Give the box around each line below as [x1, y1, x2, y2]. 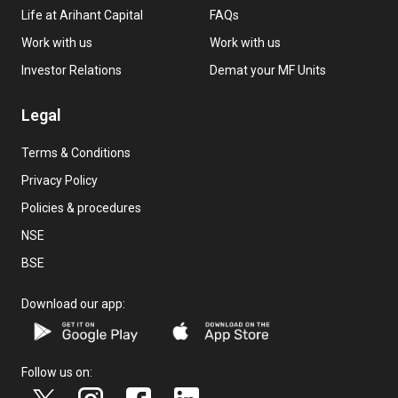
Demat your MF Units [210, 63, 326, 78]
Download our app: [21, 297, 125, 312]
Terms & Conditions [21, 146, 131, 161]
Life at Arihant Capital [21, 8, 143, 23]
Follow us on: [21, 365, 92, 379]
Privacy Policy [21, 173, 98, 188]
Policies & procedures [21, 201, 141, 216]
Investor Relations [21, 63, 122, 78]
